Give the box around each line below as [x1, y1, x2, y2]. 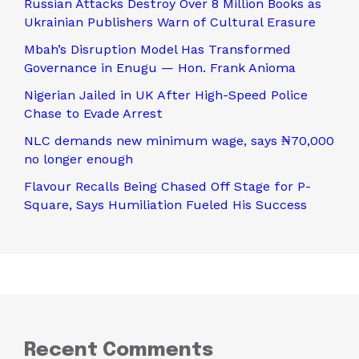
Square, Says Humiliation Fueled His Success [24, 196, 307, 212]
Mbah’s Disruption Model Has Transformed [24, 41, 291, 57]
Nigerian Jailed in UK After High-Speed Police [24, 87, 308, 103]
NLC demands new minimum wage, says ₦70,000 [24, 132, 334, 148]
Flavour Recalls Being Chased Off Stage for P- [24, 178, 311, 194]
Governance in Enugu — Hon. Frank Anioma [24, 59, 296, 75]
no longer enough [24, 151, 133, 167]
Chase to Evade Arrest [24, 105, 163, 121]
